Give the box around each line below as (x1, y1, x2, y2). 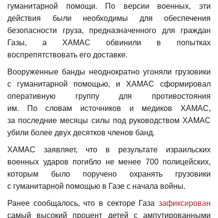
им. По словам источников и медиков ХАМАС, (7, 104, 211, 113)
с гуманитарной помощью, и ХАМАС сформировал (7, 80, 211, 89)
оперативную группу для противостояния (7, 92, 211, 101)
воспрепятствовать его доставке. (7, 51, 127, 59)
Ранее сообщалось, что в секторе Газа (7, 199, 159, 208)
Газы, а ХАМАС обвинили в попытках (7, 38, 211, 47)
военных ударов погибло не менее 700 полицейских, (7, 158, 211, 166)
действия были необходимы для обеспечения (7, 14, 211, 23)
